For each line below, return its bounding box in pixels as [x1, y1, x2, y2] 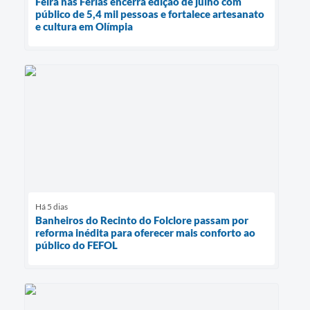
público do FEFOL [35, 238, 118, 251]
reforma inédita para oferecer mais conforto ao [35, 226, 255, 239]
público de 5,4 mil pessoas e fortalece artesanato [35, 7, 264, 20]
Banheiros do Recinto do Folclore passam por [35, 213, 248, 226]
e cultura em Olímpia [35, 19, 133, 33]
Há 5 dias [35, 201, 68, 212]
